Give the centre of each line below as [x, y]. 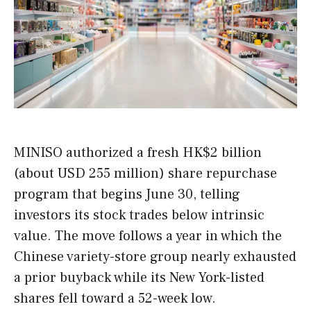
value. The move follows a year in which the [148, 236]
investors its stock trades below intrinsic [139, 216]
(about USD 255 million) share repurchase [145, 174]
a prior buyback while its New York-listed [139, 278]
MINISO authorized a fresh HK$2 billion [138, 153]
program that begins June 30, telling [127, 195]
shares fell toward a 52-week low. [115, 299]
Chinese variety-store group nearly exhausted [155, 257]
